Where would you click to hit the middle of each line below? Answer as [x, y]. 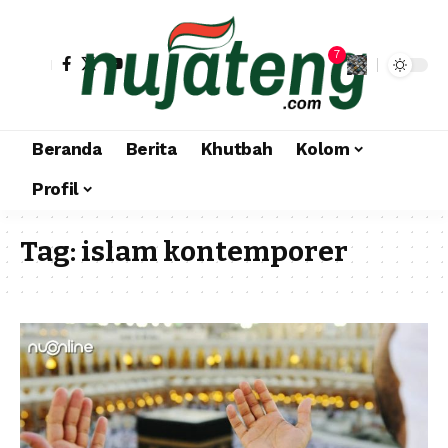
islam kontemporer [214, 251]
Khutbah [236, 149]
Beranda [67, 149]
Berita [151, 149]
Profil [55, 189]
